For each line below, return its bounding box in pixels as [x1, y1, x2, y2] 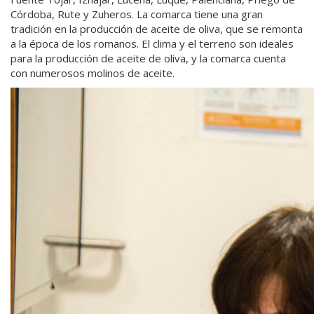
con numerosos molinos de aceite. [11, 66, 175, 81]
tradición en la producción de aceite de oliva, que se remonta [11, 22, 303, 36]
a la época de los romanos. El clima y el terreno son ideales [11, 36, 294, 51]
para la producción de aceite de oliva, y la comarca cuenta [11, 51, 286, 66]
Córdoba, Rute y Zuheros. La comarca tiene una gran [11, 7, 263, 22]
